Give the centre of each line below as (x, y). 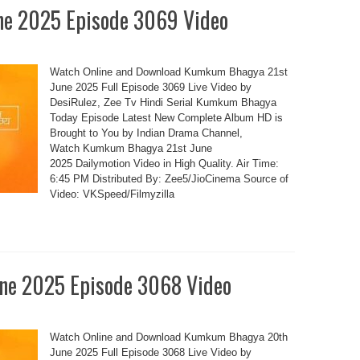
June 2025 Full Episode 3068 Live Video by (150, 352)
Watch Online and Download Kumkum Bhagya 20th (168, 337)
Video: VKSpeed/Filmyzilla (112, 194)
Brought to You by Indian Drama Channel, (146, 133)
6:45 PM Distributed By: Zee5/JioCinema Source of (169, 179)
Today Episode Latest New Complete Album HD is (166, 118)
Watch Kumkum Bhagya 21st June (131, 148)
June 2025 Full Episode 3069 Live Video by (150, 87)
